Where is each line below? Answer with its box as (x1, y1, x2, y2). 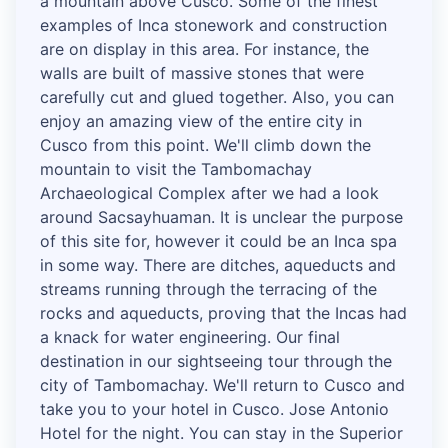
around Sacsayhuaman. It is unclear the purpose (40, 207, 403, 228)
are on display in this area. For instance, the (40, 39, 369, 60)
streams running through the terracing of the (40, 279, 377, 300)
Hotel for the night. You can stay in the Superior (40, 423, 403, 444)
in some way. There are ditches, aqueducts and (40, 255, 396, 276)
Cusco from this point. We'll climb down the (40, 135, 371, 156)
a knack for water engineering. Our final (40, 327, 340, 348)
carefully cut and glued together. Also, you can (40, 87, 394, 108)
